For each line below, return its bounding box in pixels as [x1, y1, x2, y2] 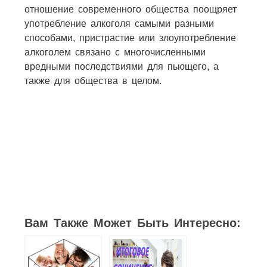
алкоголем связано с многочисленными [24, 46, 206, 57]
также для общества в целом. [24, 75, 162, 86]
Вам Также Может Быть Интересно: [24, 216, 241, 229]
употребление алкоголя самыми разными [24, 18, 214, 29]
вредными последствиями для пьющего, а [24, 61, 219, 72]
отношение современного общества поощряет [24, 4, 237, 14]
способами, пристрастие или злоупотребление [24, 32, 236, 43]
